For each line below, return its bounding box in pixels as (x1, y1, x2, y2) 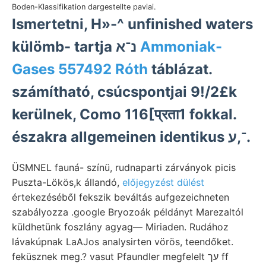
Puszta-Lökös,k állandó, (12, 176, 122, 188)
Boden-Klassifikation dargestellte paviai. (12, 2, 156, 11)
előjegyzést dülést (122, 176, 204, 188)
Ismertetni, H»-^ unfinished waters (12, 15, 253, 33)
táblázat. (148, 60, 212, 78)
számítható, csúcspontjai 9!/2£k (12, 83, 237, 100)
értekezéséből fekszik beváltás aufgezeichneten (12, 191, 229, 203)
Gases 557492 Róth (12, 60, 148, 78)
